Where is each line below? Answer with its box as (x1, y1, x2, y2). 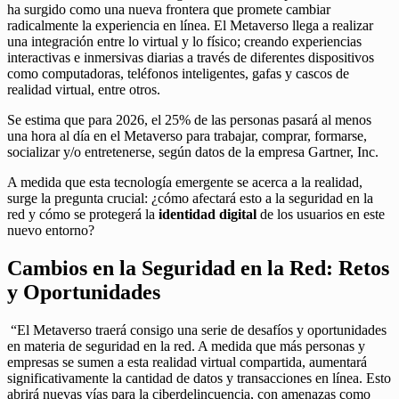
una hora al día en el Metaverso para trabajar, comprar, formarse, (7, 127, 367, 143)
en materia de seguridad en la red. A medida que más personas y (7, 338, 365, 354)
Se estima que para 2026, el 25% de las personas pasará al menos (7, 111, 371, 127)
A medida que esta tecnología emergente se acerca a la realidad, (7, 174, 362, 190)
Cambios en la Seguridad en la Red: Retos (7, 256, 389, 280)
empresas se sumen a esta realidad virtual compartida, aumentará (7, 354, 367, 370)
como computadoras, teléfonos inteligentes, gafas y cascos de (7, 65, 349, 81)
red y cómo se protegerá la (7, 206, 159, 222)
